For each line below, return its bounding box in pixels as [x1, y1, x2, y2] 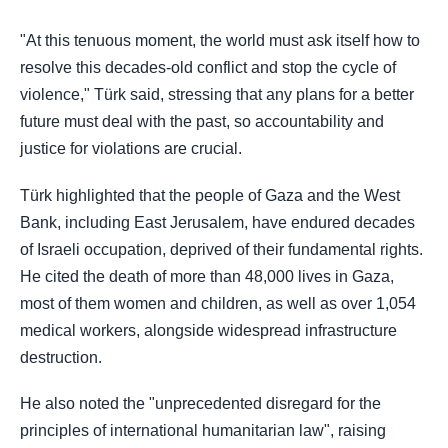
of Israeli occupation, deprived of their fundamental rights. [20, 240, 423, 258]
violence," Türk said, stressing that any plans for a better [20, 86, 414, 104]
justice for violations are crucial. [20, 140, 242, 158]
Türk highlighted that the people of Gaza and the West [20, 186, 400, 204]
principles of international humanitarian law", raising [20, 421, 386, 439]
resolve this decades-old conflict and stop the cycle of [20, 59, 396, 77]
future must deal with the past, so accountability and [20, 113, 384, 131]
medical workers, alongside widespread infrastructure [20, 321, 397, 339]
